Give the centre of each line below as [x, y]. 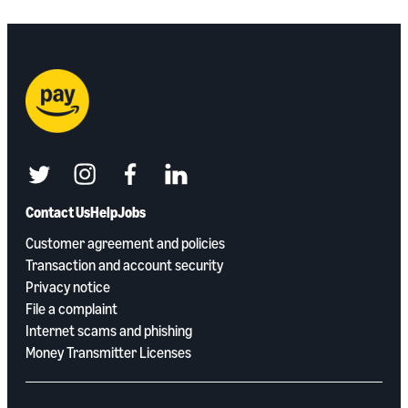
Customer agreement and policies [125, 244]
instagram [120, 183]
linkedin [202, 183]
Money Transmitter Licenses [108, 353]
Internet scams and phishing [109, 331]
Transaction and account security [124, 265]
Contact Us [58, 213]
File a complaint [71, 309]
